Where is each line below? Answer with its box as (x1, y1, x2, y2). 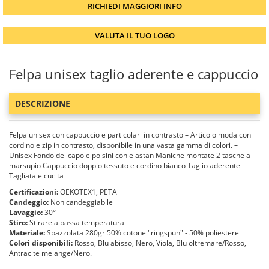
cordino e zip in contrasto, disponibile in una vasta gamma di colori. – (9, 140, 238, 150)
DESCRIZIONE (15, 98, 70, 109)
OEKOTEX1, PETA (58, 187, 117, 197)
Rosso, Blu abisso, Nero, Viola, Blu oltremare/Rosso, (73, 238, 246, 248)
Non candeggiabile (49, 197, 113, 207)
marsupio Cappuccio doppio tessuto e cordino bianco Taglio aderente (9, 160, 240, 171)
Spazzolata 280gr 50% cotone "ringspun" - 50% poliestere (45, 228, 239, 238)
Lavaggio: (9, 207, 43, 217)
